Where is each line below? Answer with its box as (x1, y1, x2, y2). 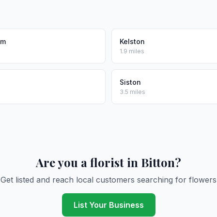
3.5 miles (120, 88, 145, 95)
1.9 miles (120, 47, 144, 55)
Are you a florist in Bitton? (36, 155, 181, 170)
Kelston (120, 37, 145, 46)
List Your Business (73, 200, 144, 210)
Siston (120, 78, 141, 86)
